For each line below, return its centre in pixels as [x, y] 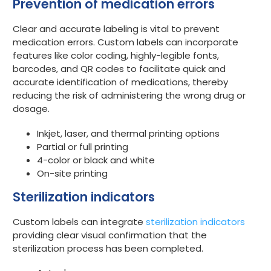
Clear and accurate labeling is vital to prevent [116, 29]
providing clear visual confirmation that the [110, 235]
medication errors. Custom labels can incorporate [126, 42]
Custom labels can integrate [79, 221]
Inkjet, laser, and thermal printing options [128, 133]
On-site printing [72, 173]
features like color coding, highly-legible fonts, [116, 56]
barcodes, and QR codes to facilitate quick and [119, 69]
